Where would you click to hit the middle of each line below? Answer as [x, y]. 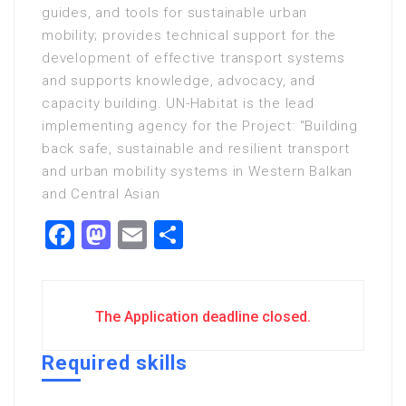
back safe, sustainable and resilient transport [196, 149]
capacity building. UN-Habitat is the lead [178, 103]
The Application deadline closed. [203, 317]
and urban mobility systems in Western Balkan [198, 171]
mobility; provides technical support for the [189, 35]
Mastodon [174, 235]
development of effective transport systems [193, 58]
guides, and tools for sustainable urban [175, 13]
